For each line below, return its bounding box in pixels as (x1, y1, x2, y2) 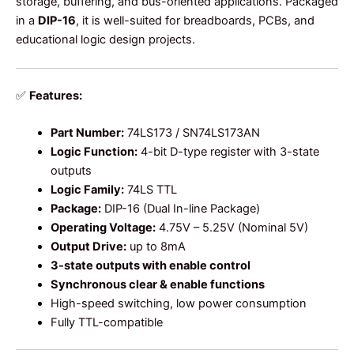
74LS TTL (123, 183, 177, 198)
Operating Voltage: (50, 220, 156, 235)
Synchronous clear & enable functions (50, 277, 265, 292)
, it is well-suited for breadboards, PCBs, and (76, 13, 314, 28)
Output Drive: (50, 239, 126, 254)
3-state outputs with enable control (50, 258, 250, 273)
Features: (29, 88, 82, 103)
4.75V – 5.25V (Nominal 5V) (155, 220, 308, 235)
